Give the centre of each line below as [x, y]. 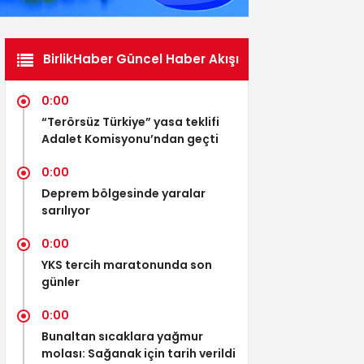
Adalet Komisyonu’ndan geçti [130, 139]
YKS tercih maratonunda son [127, 264]
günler [61, 282]
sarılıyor [66, 210]
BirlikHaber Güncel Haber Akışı [141, 58]
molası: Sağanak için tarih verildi [139, 353]
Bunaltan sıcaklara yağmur [122, 336]
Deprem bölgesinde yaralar [123, 193]
